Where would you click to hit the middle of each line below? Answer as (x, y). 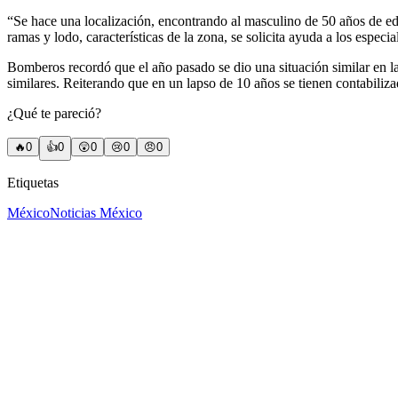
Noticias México (96, 213)
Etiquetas (33, 183)
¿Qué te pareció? (54, 114)
